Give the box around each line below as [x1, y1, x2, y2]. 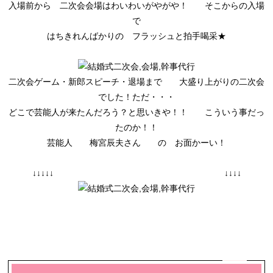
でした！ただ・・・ [98, 91, 175, 102]
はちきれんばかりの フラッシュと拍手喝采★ [47, 30, 226, 41]
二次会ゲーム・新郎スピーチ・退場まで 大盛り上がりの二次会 [9, 76, 264, 87]
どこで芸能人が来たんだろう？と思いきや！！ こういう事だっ [9, 107, 264, 117]
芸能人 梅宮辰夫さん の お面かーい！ [47, 137, 226, 147]
